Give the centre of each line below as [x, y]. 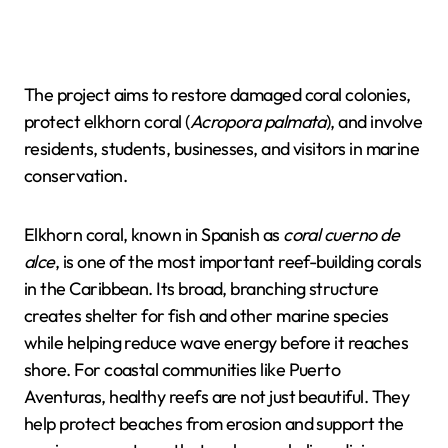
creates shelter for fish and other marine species [206, 315]
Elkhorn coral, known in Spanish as [154, 234]
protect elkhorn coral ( [107, 121]
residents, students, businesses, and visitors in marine [222, 148]
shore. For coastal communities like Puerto [182, 369]
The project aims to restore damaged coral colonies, [217, 94]
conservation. [75, 175]
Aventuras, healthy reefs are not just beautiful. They [217, 396]
